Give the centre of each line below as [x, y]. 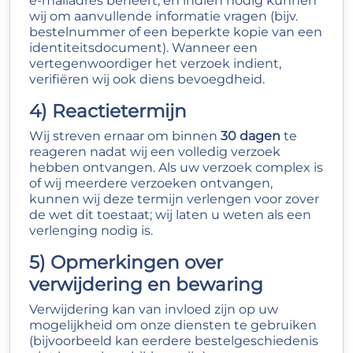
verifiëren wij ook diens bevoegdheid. [147, 79]
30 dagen [251, 136]
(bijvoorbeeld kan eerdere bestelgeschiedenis [174, 341]
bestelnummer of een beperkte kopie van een [176, 32]
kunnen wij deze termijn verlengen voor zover [174, 199]
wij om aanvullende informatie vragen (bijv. [163, 16]
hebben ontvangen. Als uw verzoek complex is [176, 167]
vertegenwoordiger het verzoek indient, [155, 63]
